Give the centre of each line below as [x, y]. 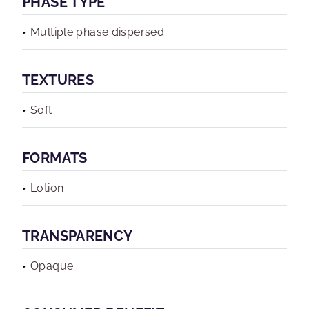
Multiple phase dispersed [98, 32]
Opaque [52, 266]
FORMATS [55, 158]
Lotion [47, 188]
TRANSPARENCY [78, 236]
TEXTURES [58, 80]
